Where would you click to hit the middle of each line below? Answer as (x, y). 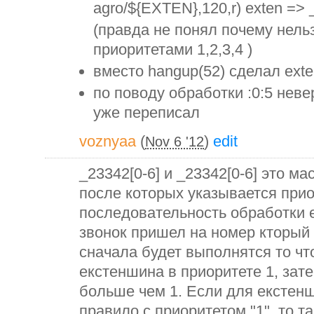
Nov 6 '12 (175, 141)
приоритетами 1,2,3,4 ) (173, 49)
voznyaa (108, 141)
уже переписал (146, 112)
